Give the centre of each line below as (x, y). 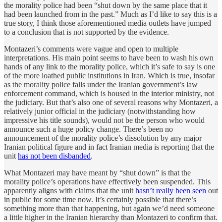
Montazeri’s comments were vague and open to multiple (91, 49)
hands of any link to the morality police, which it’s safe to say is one (110, 66)
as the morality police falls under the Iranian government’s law (101, 84)
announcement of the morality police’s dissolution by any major (103, 138)
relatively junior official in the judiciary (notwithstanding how (100, 111)
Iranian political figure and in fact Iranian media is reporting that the (109, 147)
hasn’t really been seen (171, 190)
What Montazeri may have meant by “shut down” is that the (97, 172)
